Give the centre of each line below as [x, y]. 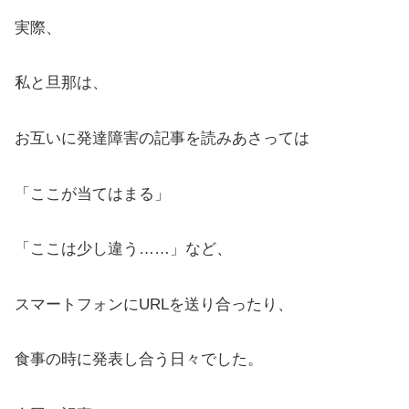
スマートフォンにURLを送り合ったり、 [154, 304]
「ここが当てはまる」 [92, 194]
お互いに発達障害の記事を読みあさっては [162, 138]
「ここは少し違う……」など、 [123, 249]
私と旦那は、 [61, 83]
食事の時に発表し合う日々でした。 [139, 360]
